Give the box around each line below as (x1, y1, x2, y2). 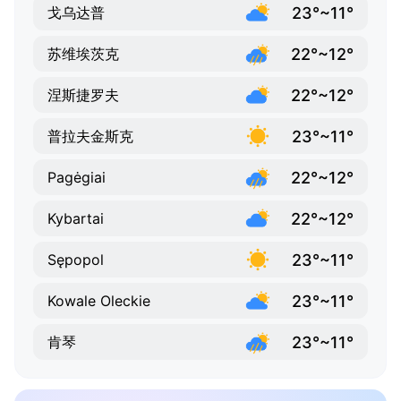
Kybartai (47, 209, 104, 228)
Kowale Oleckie (47, 292, 150, 311)
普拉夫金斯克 (47, 127, 133, 146)
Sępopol (47, 251, 104, 269)
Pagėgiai (47, 168, 106, 187)
